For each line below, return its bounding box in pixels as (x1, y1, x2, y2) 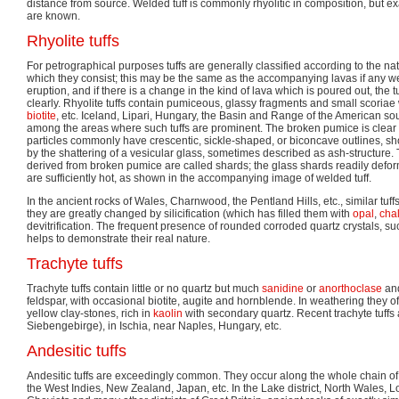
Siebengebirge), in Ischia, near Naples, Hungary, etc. (27, 319, 281, 332)
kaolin (153, 306, 183, 320)
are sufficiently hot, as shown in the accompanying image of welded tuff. (27, 171, 377, 184)
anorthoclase (319, 281, 382, 295)
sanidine (262, 281, 304, 295)
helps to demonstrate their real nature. (27, 232, 210, 245)
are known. (27, 9, 80, 22)
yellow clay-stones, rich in (27, 306, 153, 320)
